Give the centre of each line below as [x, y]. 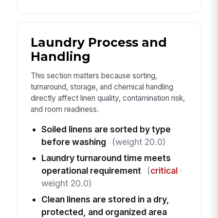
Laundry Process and [99, 42]
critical [164, 171]
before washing [73, 142]
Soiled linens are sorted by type [106, 129]
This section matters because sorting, [94, 75]
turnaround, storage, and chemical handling [102, 87]
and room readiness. [64, 109]
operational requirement [91, 171]
